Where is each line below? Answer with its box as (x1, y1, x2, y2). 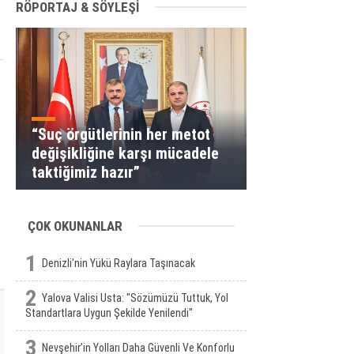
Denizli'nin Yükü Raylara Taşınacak (41, 257, 195, 269)
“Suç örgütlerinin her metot (31, 125, 210, 144)
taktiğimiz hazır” (31, 163, 140, 182)
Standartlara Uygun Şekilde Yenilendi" (24, 307, 193, 319)
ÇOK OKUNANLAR (27, 218, 122, 234)
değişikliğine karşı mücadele (31, 144, 219, 163)
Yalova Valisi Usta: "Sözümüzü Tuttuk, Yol (41, 292, 228, 304)
